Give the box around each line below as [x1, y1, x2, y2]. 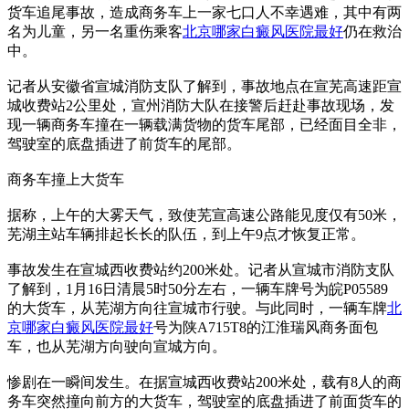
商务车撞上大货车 [7, 171, 124, 187]
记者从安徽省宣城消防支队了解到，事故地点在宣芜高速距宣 [7, 78, 402, 94]
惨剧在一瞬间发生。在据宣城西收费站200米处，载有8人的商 [7, 373, 402, 390]
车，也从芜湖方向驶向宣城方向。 [7, 338, 226, 354]
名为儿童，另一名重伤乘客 [7, 23, 183, 39]
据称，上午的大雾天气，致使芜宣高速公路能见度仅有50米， [7, 206, 402, 223]
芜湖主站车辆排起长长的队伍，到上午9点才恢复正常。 [7, 225, 365, 242]
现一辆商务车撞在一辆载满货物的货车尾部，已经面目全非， [7, 116, 402, 132]
